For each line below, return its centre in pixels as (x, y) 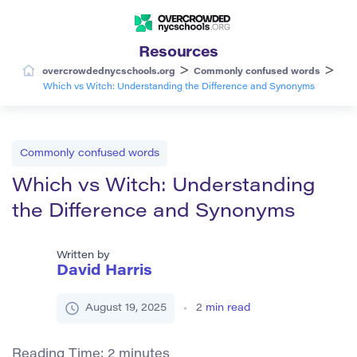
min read (228, 308)
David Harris (104, 271)
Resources (178, 53)
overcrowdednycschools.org (109, 72)
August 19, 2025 (126, 308)
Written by (83, 255)
